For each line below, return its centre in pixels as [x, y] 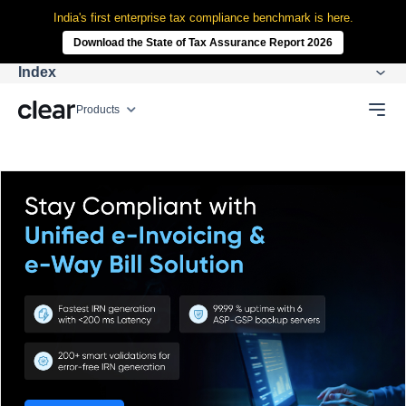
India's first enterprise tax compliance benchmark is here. [203, 18]
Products [98, 110]
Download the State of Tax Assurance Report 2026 [203, 43]
